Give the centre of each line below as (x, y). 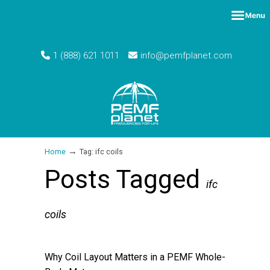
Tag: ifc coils (101, 152)
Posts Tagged (125, 179)
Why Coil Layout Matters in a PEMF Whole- (135, 257)
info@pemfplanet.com (186, 55)
